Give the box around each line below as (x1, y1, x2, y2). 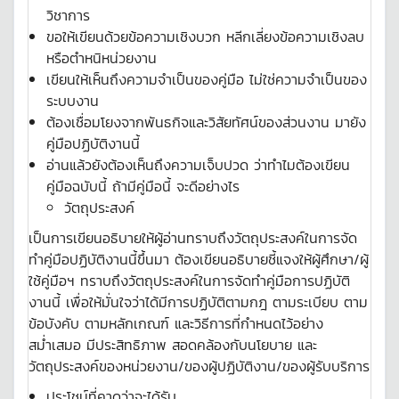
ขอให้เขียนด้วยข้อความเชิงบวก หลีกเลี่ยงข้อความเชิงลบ (46, 26, 364, 47)
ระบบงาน (46, 90, 99, 111)
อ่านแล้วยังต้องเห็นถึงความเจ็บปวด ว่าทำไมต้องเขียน (46, 154, 350, 175)
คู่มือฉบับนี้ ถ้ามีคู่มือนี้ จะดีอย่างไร (46, 175, 240, 197)
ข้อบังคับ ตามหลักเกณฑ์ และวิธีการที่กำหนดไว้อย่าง (28, 313, 323, 334)
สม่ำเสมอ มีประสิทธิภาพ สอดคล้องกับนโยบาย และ (28, 334, 317, 355)
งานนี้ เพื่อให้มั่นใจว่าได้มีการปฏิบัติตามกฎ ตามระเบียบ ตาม (28, 291, 368, 313)
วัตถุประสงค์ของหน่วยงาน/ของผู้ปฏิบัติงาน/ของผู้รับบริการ (28, 355, 370, 377)
